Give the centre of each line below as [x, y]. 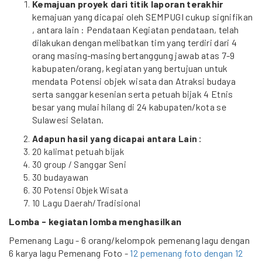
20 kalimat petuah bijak [78, 151]
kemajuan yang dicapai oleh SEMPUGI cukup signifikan [143, 17]
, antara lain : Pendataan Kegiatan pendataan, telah [136, 30]
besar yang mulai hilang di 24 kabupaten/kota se [130, 107]
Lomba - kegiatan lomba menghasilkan [95, 221]
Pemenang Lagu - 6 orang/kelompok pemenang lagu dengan [129, 240]
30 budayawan [61, 177]
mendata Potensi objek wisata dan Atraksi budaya [134, 81]
